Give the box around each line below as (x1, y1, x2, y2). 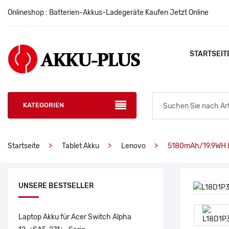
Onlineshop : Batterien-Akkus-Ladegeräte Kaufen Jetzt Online (8, 8, 209, 17)
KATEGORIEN (23, 101, 64, 109)
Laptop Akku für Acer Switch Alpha (18, 213, 131, 221)
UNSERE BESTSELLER (18, 181, 94, 190)
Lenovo (121, 142, 146, 150)
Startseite (8, 142, 40, 150)
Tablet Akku (62, 142, 99, 150)
